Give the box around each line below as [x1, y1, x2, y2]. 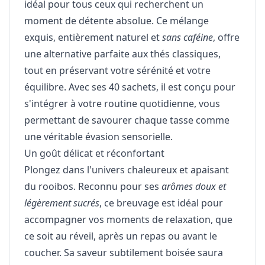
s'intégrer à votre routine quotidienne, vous [24, 97, 220, 111]
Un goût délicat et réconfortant [24, 147, 164, 160]
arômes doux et [161, 180, 226, 193]
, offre [213, 31, 240, 44]
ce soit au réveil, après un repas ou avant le [24, 230, 217, 243]
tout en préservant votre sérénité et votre [24, 64, 211, 77]
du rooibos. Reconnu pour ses [24, 180, 161, 193]
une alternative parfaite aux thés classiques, [24, 47, 221, 61]
